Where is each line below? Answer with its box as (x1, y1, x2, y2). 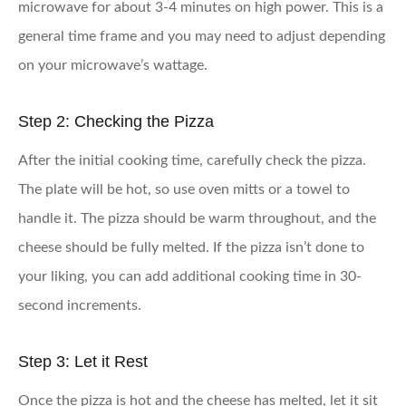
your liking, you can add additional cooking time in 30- (18, 268, 362, 284)
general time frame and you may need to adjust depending (18, 28, 385, 43)
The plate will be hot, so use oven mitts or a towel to (18, 181, 350, 197)
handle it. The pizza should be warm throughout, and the (18, 210, 376, 226)
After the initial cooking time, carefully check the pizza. (18, 152, 366, 168)
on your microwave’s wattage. (18, 57, 208, 72)
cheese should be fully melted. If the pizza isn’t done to (18, 239, 364, 255)
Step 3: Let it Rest (18, 352, 148, 371)
